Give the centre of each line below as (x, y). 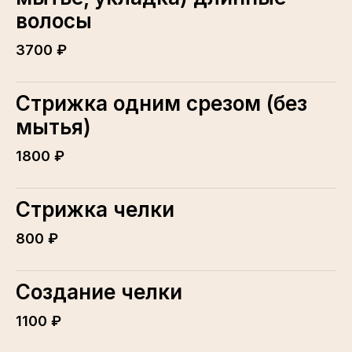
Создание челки (99, 292)
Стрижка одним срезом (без (161, 104)
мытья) (53, 127)
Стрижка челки (95, 210)
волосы (54, 21)
